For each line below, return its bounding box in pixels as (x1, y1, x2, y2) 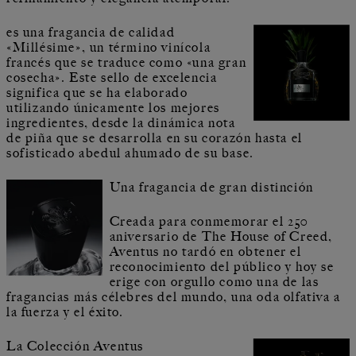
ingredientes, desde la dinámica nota (6, 115, 236, 130)
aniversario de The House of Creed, (109, 229, 333, 244)
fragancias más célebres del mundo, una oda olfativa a (6, 289, 341, 304)
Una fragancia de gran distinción (109, 180, 314, 195)
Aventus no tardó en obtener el (109, 244, 302, 259)
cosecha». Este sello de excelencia (6, 70, 218, 85)
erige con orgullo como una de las (109, 274, 319, 289)
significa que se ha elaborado (6, 85, 188, 100)
